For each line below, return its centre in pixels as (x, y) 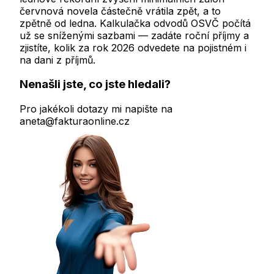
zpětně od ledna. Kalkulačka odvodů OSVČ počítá (135, 23)
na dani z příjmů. (57, 60)
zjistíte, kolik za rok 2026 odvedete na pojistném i (133, 47)
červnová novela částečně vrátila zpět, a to (120, 11)
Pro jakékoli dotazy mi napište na (96, 109)
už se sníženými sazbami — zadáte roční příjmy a (134, 35)
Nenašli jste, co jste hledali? (95, 84)
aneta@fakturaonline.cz (75, 121)
